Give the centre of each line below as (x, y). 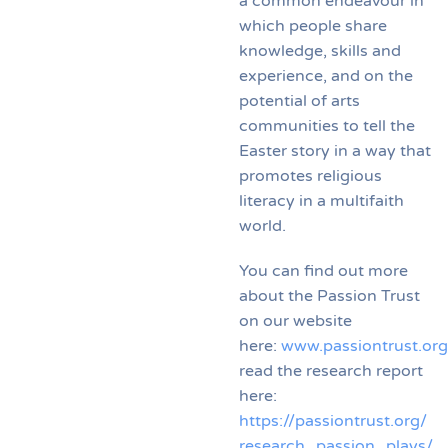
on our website (295, 320)
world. (262, 225)
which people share (313, 25)
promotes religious (310, 175)
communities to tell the (327, 125)
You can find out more (323, 270)
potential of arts (299, 100)
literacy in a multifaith (321, 200)
